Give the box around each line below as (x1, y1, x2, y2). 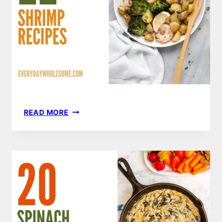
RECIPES (68, 128, 101, 137)
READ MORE (24, 108, 69, 116)
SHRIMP (68, 117, 98, 126)
